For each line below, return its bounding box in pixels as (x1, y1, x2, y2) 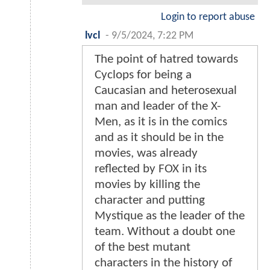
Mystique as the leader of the (95, 210, 245, 223)
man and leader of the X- (95, 100, 221, 113)
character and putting (95, 194, 205, 207)
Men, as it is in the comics (95, 116, 227, 129)
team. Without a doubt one (95, 225, 235, 239)
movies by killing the (95, 178, 200, 192)
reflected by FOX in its (95, 163, 207, 176)
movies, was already (95, 147, 198, 160)
